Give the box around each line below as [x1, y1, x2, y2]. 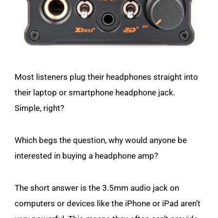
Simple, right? [15, 103, 66, 113]
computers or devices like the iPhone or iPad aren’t [15, 199, 200, 208]
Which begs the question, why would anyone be [15, 135, 187, 145]
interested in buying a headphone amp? [15, 151, 158, 161]
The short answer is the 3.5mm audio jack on [15, 183, 179, 193]
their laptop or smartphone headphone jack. [15, 88, 175, 97]
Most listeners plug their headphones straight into [15, 72, 198, 82]
